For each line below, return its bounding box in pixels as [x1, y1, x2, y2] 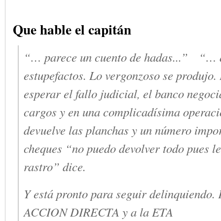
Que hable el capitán [13, 19, 131, 39]
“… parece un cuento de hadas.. [24, 48, 179, 65]
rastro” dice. [24, 158, 86, 175]
